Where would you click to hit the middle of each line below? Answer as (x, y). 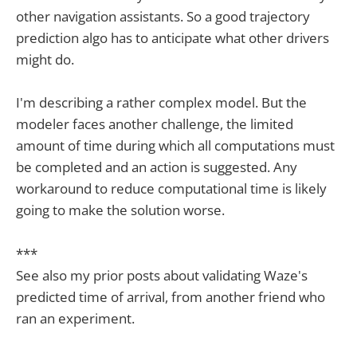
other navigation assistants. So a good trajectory (163, 17)
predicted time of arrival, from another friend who (171, 296)
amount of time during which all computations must (175, 146)
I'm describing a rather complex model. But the (161, 103)
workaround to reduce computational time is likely (171, 189)
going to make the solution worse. (120, 210)
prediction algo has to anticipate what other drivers (173, 38)
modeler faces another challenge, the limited (155, 124)
